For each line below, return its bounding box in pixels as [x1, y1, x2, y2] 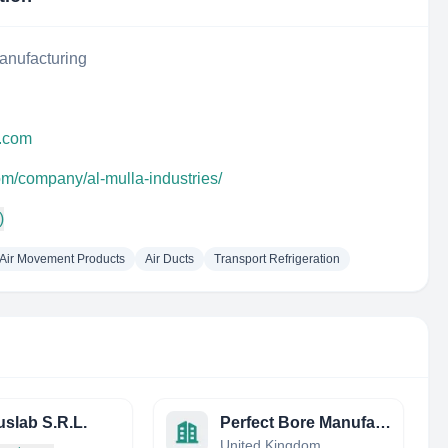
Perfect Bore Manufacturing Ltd [374, 414, 391, 431]
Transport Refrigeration [214, 252, 340, 266]
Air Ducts [145, 252, 194, 266]
